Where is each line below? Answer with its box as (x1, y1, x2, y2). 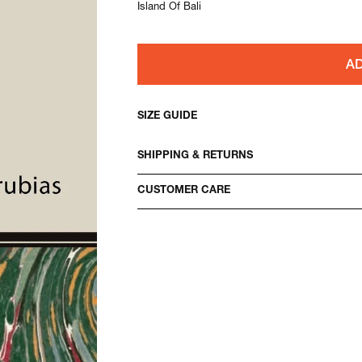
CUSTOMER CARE (137, 186, 231, 197)
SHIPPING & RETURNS (137, 150, 254, 162)
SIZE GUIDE (137, 112, 198, 123)
